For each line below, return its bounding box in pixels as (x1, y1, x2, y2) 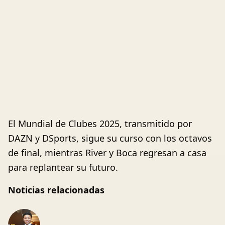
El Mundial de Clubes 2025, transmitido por (8, 118, 192, 130)
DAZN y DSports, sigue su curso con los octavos (8, 132, 212, 145)
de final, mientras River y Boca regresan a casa (8, 147, 206, 159)
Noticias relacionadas (8, 184, 104, 196)
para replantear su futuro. (8, 161, 118, 174)
